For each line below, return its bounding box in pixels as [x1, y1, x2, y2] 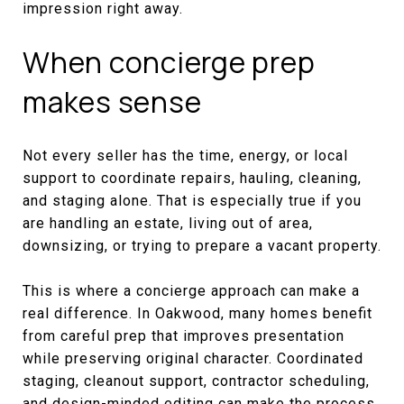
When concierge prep [23, 41, 316, 82]
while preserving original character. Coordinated [23, 349, 363, 367]
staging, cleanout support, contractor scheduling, [23, 372, 370, 390]
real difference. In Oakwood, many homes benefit [23, 304, 372, 322]
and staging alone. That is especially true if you [23, 191, 362, 209]
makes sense [23, 81, 202, 122]
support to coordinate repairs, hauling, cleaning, [23, 169, 362, 187]
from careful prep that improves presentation [23, 326, 344, 344]
